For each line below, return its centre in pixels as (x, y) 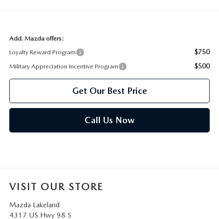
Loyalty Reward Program (42, 52)
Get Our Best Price (109, 91)
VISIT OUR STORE (56, 187)
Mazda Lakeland (34, 205)
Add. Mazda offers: (36, 39)
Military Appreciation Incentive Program (64, 66)
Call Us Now (109, 120)
